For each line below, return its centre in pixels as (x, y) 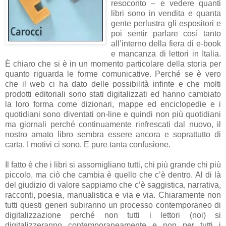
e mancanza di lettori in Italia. (166, 53)
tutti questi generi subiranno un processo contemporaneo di (113, 205)
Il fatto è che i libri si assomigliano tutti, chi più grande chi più (113, 164)
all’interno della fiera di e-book (166, 43)
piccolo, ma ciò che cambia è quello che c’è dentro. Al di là (113, 175)
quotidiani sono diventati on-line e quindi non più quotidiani (113, 114)
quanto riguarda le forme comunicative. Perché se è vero (113, 74)
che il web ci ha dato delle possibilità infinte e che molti (113, 84)
